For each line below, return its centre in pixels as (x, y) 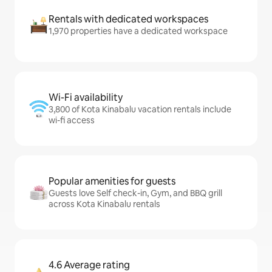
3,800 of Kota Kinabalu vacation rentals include (140, 109)
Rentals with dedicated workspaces (128, 19)
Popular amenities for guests (112, 181)
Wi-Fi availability (86, 97)
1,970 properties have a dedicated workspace (138, 31)
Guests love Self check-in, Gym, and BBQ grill (135, 193)
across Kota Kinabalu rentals (104, 204)
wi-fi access (72, 120)
